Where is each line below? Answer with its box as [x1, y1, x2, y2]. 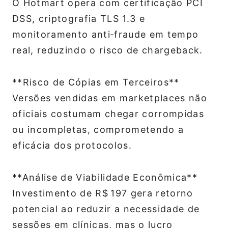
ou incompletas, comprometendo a [12, 124, 184, 135]
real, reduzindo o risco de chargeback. [12, 45, 203, 56]
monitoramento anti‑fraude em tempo [12, 29, 199, 40]
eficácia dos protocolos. [12, 140, 132, 151]
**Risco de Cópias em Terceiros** [12, 77, 180, 88]
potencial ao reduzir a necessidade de [12, 204, 200, 215]
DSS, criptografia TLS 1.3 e [12, 13, 145, 24]
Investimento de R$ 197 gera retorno [12, 188, 193, 199]
